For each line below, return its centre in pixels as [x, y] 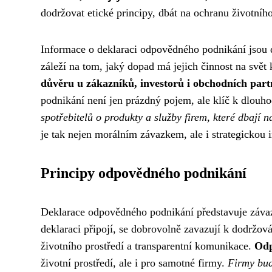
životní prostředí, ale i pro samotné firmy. [134, 263]
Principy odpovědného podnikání [144, 173]
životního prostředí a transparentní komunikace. [148, 246]
